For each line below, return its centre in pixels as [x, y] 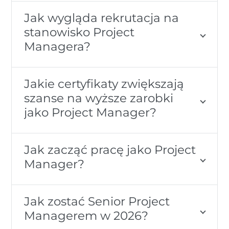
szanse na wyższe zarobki [99, 98]
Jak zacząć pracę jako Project [110, 149]
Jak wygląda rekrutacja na [102, 17]
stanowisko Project [79, 32]
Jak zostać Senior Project [97, 201]
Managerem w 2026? [86, 215]
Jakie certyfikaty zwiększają [104, 83]
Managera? [58, 46]
